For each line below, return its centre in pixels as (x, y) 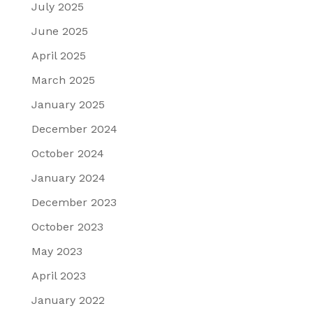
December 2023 (74, 203)
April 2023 (58, 276)
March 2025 (63, 80)
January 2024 (68, 178)
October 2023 (67, 227)
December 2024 (74, 129)
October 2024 (67, 154)
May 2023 (57, 252)
